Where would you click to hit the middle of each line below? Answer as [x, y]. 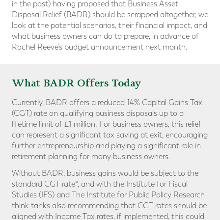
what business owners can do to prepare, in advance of [105, 36]
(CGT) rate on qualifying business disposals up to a [98, 113]
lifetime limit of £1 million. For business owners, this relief [107, 124]
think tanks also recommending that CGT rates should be [109, 206]
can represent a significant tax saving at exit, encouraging [110, 135]
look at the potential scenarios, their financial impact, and [110, 26]
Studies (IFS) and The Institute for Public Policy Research [108, 195]
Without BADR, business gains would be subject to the [105, 173]
